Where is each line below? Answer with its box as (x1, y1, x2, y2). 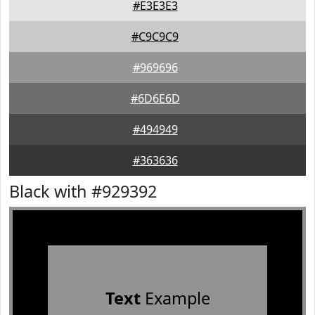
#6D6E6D (130, 91, 180, 106)
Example (140, 287, 210, 309)
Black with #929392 (9, 180, 157, 202)
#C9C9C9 (131, 29, 179, 44)
